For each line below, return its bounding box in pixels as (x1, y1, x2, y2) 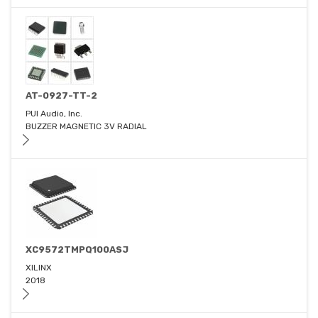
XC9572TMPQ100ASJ (26, 244, 128, 256)
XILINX (26, 263, 52, 273)
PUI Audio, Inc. (26, 109, 82, 119)
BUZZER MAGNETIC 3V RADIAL (26, 121, 147, 132)
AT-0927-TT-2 (26, 90, 97, 102)
